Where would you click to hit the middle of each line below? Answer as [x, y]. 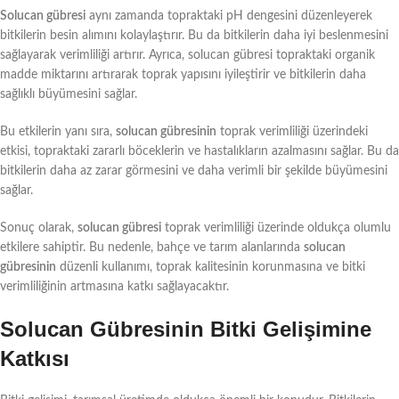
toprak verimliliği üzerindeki [292, 131]
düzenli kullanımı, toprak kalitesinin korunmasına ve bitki [211, 267]
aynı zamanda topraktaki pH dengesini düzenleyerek [229, 16]
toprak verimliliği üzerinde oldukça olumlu [276, 228]
